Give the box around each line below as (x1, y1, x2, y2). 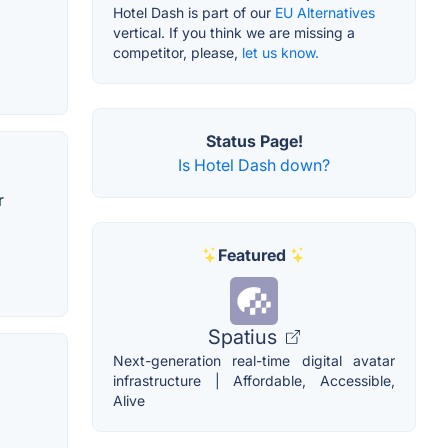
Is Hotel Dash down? (178, 155, 330, 176)
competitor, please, (113, 44, 242, 62)
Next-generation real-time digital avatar (113, 352, 395, 370)
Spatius (208, 325, 282, 350)
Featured (218, 245, 286, 266)
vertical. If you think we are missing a (113, 24, 355, 42)
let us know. (242, 44, 319, 62)
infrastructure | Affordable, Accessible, (113, 372, 395, 390)
